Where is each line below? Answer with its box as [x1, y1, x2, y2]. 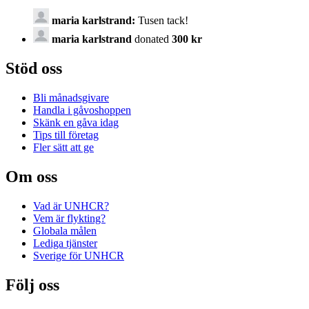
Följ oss [6, 275, 59, 294]
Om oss [6, 167, 57, 186]
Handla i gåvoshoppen [33, 103, 131, 116]
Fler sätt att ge [33, 141, 94, 153]
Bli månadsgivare [33, 91, 109, 103]
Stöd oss [6, 59, 62, 77]
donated [132, 32, 172, 45]
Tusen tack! [135, 14, 188, 26]
